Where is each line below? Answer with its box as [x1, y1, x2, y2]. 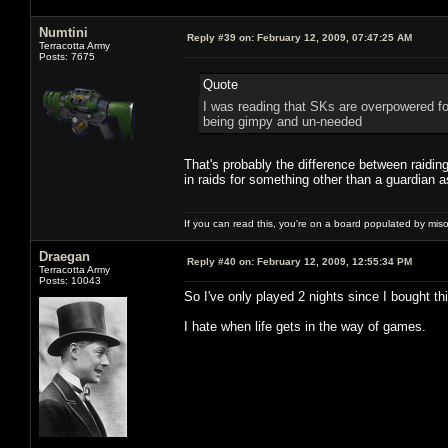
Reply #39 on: [187, 31, 254, 43]
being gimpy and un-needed [202, 113, 362, 129]
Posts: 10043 [39, 274, 101, 286]
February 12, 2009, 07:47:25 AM [254, 31, 412, 43]
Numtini [39, 24, 88, 40]
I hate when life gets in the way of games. [184, 318, 426, 334]
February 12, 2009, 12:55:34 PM [254, 255, 412, 267]
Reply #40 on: [187, 255, 254, 267]
